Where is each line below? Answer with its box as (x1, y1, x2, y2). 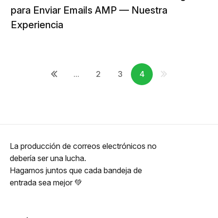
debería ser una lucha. (10, 153, 86, 163)
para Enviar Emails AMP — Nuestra (11, 4, 167, 16)
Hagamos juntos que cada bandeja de (10, 165, 142, 175)
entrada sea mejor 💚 (10, 178, 82, 187)
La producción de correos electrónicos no (10, 141, 157, 151)
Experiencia (11, 19, 63, 31)
